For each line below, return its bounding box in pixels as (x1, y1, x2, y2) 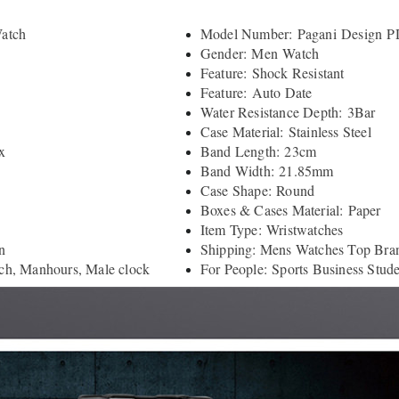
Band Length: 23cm (199, 141, 317, 160)
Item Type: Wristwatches (199, 219, 344, 239)
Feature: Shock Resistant (199, 62, 345, 82)
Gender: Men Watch (199, 43, 320, 62)
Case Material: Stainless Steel (199, 121, 371, 141)
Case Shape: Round (199, 180, 315, 199)
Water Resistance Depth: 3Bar (199, 102, 376, 121)
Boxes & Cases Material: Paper (199, 199, 381, 219)
